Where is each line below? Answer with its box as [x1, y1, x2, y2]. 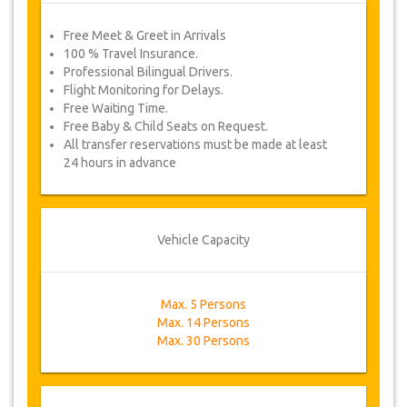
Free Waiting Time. [64, 101, 168, 115]
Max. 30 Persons [157, 333, 250, 348]
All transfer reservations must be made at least [64, 137, 327, 152]
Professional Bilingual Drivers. [64, 65, 233, 79]
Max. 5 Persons [161, 297, 246, 312]
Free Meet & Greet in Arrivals [64, 28, 226, 43]
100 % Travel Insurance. [64, 46, 198, 61]
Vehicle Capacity [157, 233, 250, 247]
